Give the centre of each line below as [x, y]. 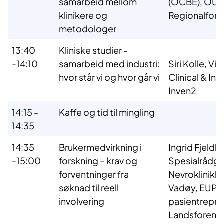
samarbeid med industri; [110, 64]
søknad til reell [89, 188]
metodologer [89, 29]
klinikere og [83, 15]
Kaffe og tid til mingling [107, 112]
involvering [82, 201]
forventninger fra [94, 174]
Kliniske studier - [93, 50]
